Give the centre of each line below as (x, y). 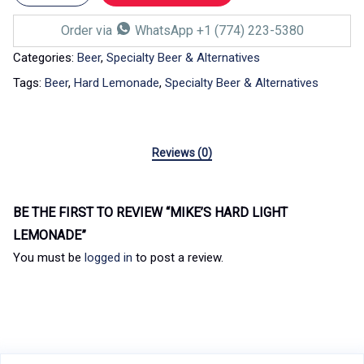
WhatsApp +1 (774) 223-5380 (217, 30)
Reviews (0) (182, 153)
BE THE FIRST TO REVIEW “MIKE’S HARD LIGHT (150, 212)
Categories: (45, 58)
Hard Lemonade (117, 83)
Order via (88, 30)
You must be (49, 258)
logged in (108, 258)
